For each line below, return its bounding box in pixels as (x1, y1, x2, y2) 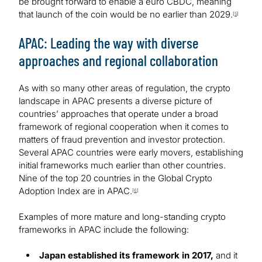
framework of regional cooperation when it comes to (19, 121, 229, 133)
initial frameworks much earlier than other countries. (19, 160, 226, 171)
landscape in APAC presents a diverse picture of (19, 95, 212, 107)
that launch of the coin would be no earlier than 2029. (19, 9, 233, 20)
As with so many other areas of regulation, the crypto (19, 82, 230, 94)
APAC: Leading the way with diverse (19, 34, 198, 52)
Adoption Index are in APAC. (19, 185, 132, 197)
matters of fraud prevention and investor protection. (19, 134, 225, 146)
